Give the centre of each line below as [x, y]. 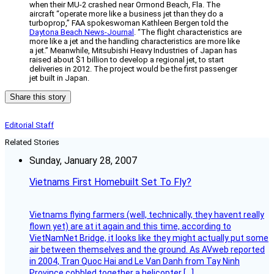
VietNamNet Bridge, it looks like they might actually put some [149, 238]
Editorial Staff [29, 125]
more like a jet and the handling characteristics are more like [135, 42]
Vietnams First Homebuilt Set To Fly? [110, 182]
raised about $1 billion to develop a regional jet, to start [127, 60]
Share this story [38, 97]
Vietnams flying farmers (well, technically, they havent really [147, 215]
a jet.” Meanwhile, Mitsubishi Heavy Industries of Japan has [133, 51]
